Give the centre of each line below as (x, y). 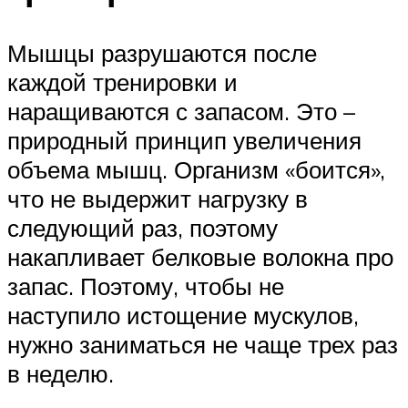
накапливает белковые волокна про (200, 256)
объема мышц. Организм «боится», (196, 169)
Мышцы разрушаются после (162, 52)
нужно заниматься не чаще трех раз (203, 344)
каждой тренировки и (122, 82)
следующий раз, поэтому (143, 227)
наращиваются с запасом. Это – (181, 111)
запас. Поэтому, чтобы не (146, 286)
